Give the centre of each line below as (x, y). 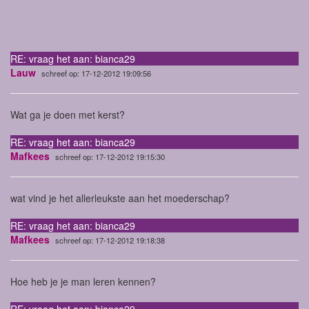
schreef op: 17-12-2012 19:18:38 (110, 240)
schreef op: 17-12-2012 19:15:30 (110, 157)
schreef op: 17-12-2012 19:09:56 (96, 73)
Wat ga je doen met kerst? (68, 115)
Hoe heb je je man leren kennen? (83, 282)
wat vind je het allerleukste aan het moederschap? (120, 198)
